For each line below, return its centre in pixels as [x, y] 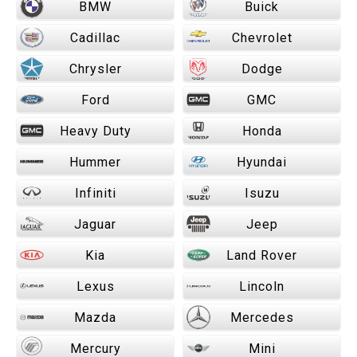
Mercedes [262, 318]
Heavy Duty [95, 131]
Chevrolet [262, 38]
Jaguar [95, 224]
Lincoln [262, 286]
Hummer [95, 162]
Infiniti [95, 193]
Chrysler [95, 69]
